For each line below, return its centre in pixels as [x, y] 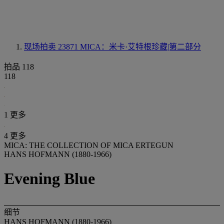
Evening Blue [49, 179]
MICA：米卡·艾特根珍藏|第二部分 [140, 47]
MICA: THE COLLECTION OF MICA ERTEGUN [89, 145]
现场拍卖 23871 [52, 47]
